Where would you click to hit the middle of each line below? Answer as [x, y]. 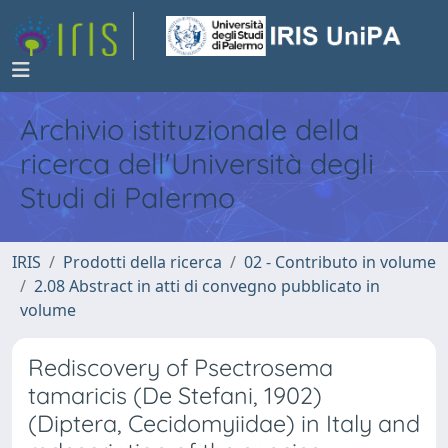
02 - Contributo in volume [340, 262]
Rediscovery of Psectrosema [180, 367]
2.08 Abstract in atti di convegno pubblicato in [207, 286]
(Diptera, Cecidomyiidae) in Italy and [224, 423]
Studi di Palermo [127, 197]
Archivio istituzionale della [189, 129]
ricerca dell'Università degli [197, 163]
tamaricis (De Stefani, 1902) [175, 395]
